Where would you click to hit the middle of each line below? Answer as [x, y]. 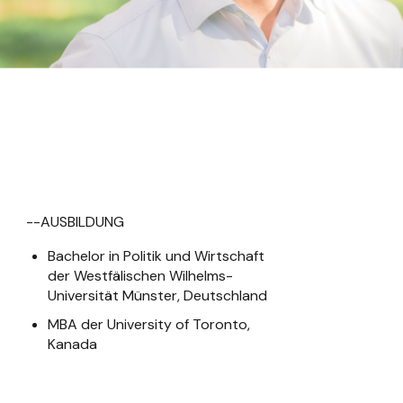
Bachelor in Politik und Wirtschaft [157, 256]
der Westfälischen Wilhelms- [141, 276]
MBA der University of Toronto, [149, 324]
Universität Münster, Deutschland [158, 296]
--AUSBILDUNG [76, 222]
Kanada [73, 344]
